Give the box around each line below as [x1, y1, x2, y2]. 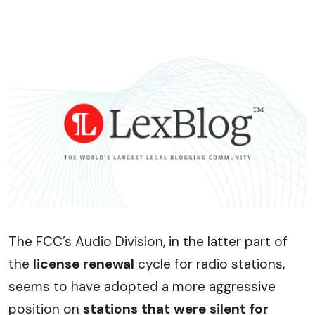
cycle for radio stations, [134, 255, 285, 273]
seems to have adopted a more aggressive [8, 277, 276, 295]
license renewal [30, 255, 134, 273]
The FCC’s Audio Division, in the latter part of [8, 232, 288, 250]
